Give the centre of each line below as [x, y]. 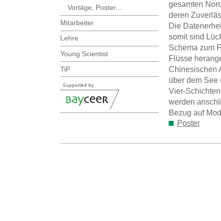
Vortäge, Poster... [94, 8]
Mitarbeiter [77, 23]
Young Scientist [84, 54]
